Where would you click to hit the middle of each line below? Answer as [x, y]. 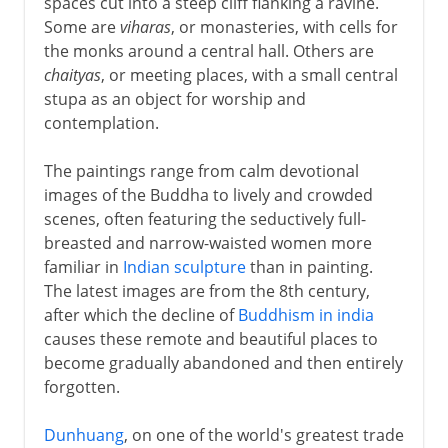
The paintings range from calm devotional [201, 170]
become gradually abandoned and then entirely [223, 362]
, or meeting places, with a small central [249, 74]
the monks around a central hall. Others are [208, 50]
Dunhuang [83, 434]
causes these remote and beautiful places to [210, 338]
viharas [145, 26]
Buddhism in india [305, 314]
